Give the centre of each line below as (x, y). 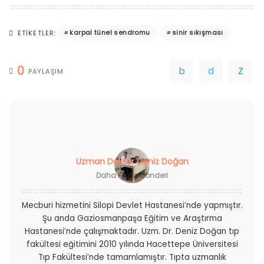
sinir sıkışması (197, 33)
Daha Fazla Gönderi (132, 175)
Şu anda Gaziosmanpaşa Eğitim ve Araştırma (132, 218)
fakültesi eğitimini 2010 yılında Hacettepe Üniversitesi (132, 244)
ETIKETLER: (37, 33)
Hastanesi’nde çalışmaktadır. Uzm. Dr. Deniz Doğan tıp (132, 231)
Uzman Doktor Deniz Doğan (132, 161)
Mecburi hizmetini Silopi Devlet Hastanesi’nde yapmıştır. (132, 205)
